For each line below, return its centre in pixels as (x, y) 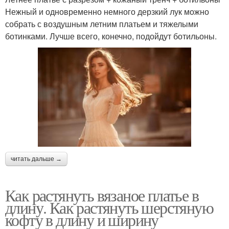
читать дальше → (36, 159)
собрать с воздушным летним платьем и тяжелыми (102, 24)
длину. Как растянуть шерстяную (109, 207)
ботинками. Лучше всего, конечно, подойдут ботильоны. (111, 36)
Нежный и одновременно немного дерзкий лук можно (107, 12)
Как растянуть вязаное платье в (102, 195)
